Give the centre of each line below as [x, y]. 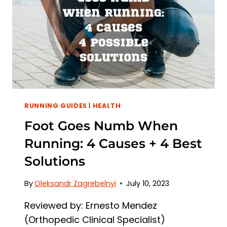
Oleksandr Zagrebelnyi [75, 183]
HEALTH [107, 105]
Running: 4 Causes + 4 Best [113, 144]
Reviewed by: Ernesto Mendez [91, 205]
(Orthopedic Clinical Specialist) [95, 219]
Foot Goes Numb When [101, 126]
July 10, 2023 [148, 183]
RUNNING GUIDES [56, 105]
